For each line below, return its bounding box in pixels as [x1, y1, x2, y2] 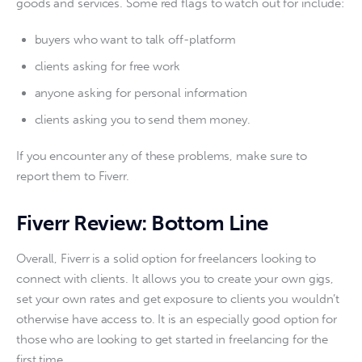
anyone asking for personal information [34, 86, 247, 101]
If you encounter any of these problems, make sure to [16, 148, 310, 163]
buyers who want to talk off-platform [34, 32, 237, 47]
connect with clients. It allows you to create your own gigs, [16, 271, 338, 287]
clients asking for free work [34, 58, 180, 74]
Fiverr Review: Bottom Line [16, 211, 268, 237]
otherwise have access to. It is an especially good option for [16, 312, 340, 327]
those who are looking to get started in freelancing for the [16, 332, 332, 347]
